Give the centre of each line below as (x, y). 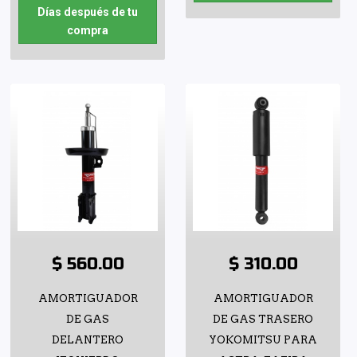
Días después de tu (88, 12)
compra (88, 31)
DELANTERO (88, 340)
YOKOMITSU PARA (263, 340)
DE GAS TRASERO (263, 320)
